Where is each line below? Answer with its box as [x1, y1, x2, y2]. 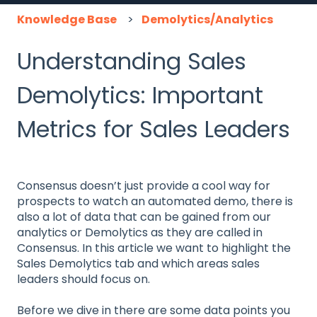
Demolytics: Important [17, 79, 263, 111]
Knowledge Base [17, 11, 117, 28]
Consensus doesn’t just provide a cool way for [17, 177, 270, 194]
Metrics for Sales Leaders [17, 113, 290, 145]
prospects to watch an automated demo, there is [17, 192, 293, 209]
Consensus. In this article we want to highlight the [17, 239, 291, 256]
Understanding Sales [17, 45, 246, 77]
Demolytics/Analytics [142, 11, 274, 28]
